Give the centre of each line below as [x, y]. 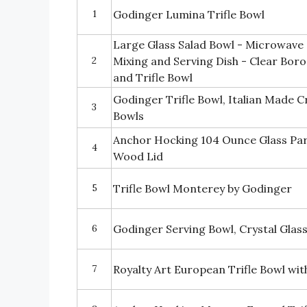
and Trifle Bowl [153, 78]
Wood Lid [138, 157]
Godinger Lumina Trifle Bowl [189, 15]
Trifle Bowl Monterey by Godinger [202, 189]
